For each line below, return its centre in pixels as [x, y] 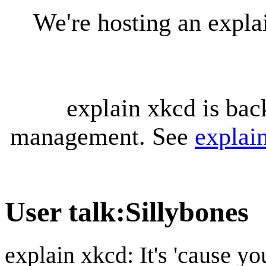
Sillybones [187, 212]
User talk [60, 212]
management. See [102, 137]
